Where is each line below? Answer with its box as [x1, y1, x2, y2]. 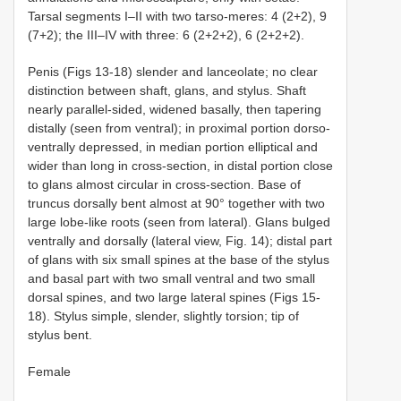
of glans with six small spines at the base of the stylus [28, 252, 329, 267]
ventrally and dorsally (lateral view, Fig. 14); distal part [28, 233, 332, 248]
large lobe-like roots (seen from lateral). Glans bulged [28, 214, 330, 229]
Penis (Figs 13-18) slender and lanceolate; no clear [28, 64, 318, 79]
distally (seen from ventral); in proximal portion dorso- [28, 120, 330, 135]
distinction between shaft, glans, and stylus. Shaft [28, 82, 306, 98]
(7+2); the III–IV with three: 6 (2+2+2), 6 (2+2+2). [28, 27, 304, 42]
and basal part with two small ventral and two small [28, 270, 315, 286]
